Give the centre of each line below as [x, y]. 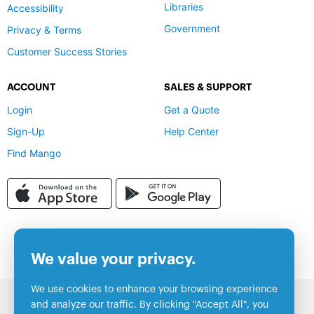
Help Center [191, 132]
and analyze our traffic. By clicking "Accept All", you [150, 305]
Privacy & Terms [44, 30]
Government [192, 29]
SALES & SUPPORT [208, 87]
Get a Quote [192, 110]
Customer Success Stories [67, 52]
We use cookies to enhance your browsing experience [154, 289]
